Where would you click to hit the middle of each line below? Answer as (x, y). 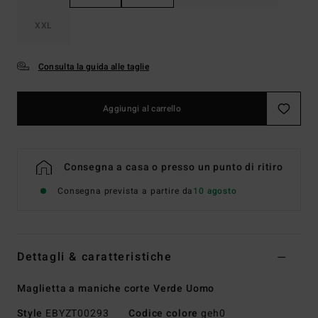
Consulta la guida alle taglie (94, 66)
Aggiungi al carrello (142, 108)
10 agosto (215, 191)
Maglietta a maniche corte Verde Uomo (116, 288)
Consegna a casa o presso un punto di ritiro (173, 167)
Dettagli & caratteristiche (95, 257)
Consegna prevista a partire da (126, 191)
